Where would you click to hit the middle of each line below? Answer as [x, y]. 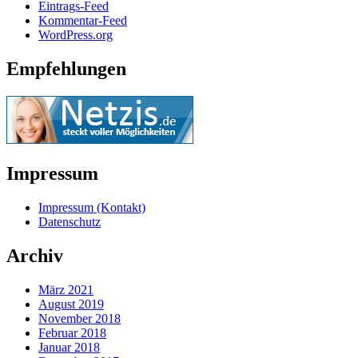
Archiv [35, 256]
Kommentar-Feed [83, 21]
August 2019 [71, 304]
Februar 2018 [72, 332]
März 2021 [66, 289]
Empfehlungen [66, 69]
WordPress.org [76, 35]
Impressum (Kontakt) [92, 208]
